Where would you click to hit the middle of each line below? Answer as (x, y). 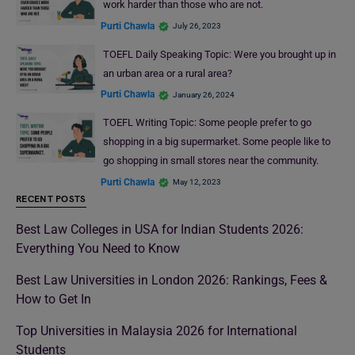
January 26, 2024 (204, 94)
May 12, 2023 (197, 182)
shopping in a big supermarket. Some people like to (216, 142)
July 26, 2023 (197, 26)
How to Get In (53, 300)
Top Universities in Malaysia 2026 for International (157, 331)
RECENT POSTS (51, 200)
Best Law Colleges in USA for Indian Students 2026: (160, 230)
